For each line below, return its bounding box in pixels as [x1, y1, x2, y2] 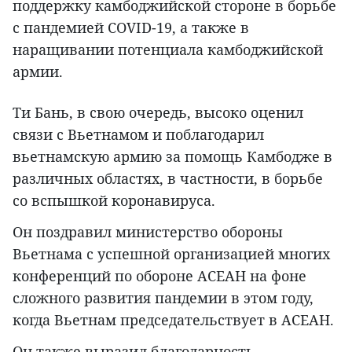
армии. [13, 62, 63, 82]
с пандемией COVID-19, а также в [13, 18, 249, 38]
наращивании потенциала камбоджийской [13, 40, 323, 60]
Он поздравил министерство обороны [13, 222, 283, 242]
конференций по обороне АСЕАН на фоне [13, 266, 306, 286]
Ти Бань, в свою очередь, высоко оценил [13, 103, 303, 123]
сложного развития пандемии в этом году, [13, 288, 313, 308]
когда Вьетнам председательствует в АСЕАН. [13, 310, 334, 330]
